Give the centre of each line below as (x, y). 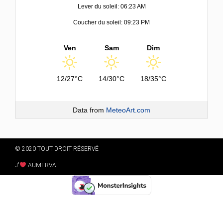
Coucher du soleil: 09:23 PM (111, 22)
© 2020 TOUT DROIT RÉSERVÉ (57, 149)
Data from (89, 110)
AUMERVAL (43, 165)
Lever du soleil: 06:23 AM (111, 6)
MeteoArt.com (128, 110)
